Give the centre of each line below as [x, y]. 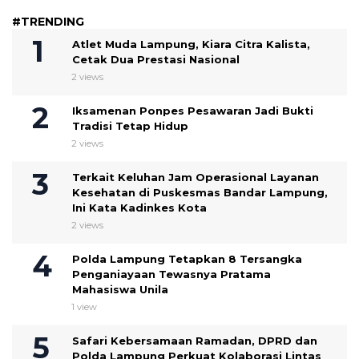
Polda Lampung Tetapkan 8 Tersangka [187, 259]
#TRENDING [48, 22]
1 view [84, 307]
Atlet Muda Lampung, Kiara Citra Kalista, [191, 44]
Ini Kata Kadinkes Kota [139, 208]
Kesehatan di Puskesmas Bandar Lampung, [200, 193]
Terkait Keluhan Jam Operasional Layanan [196, 177]
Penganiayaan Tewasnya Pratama [171, 274]
